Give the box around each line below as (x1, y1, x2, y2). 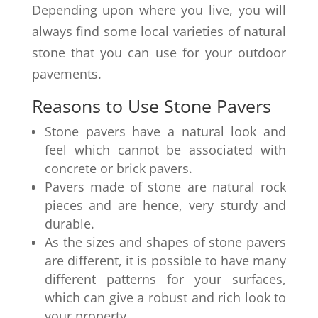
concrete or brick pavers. (44, 160, 192, 177)
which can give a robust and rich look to (44, 289, 287, 307)
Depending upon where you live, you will (31, 1, 287, 19)
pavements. (31, 65, 105, 83)
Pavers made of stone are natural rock (44, 178, 287, 196)
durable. (44, 215, 94, 233)
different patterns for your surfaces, (44, 270, 287, 288)
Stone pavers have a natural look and (44, 123, 287, 141)
